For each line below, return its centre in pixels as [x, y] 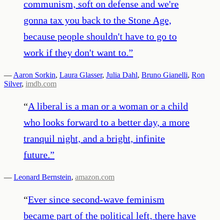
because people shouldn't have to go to [100, 36]
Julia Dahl [122, 75]
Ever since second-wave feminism [96, 199]
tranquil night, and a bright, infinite [94, 138]
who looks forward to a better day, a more [107, 122]
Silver [13, 83]
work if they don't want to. [76, 52]
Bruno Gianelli [165, 75]
